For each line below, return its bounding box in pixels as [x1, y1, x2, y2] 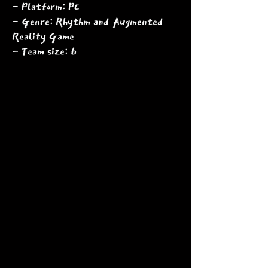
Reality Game [12, 29, 77, 44]
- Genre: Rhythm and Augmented [12, 14, 163, 29]
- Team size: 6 [12, 44, 77, 59]
